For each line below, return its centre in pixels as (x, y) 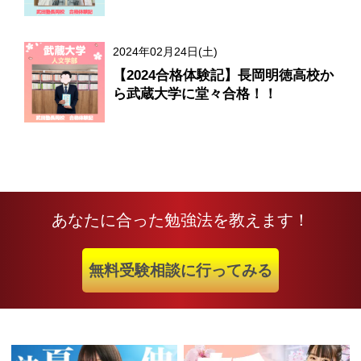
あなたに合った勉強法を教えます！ (180, 220)
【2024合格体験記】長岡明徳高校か (223, 76)
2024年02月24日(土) (165, 52)
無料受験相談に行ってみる (180, 271)
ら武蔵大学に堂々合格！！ (195, 94)
